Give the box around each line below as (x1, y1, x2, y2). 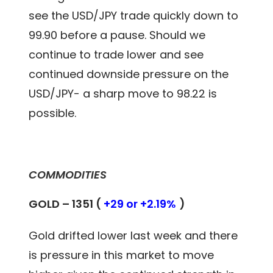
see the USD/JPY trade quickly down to (29, 7, 239, 23)
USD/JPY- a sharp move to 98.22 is (29, 85, 218, 101)
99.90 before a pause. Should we (29, 27, 206, 43)
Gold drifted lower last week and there (29, 227, 238, 243)
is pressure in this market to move (29, 247, 214, 263)
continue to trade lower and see (29, 46, 204, 62)
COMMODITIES (29, 166, 107, 182)
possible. (29, 105, 77, 121)
